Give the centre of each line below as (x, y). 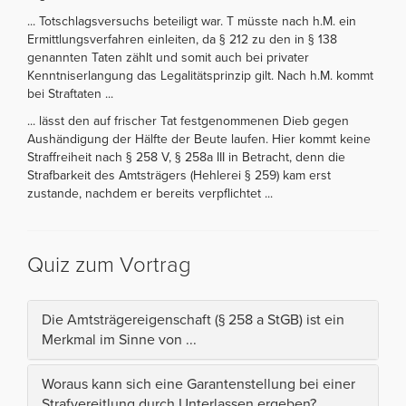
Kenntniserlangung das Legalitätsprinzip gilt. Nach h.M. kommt (200, 75)
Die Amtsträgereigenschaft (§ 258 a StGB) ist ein (193, 319)
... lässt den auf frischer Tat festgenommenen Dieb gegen (188, 121)
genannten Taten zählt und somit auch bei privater (168, 57)
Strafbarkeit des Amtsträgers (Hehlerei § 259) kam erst (179, 175)
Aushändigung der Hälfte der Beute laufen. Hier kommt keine (199, 139)
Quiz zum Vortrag (109, 265)
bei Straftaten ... (70, 93)
